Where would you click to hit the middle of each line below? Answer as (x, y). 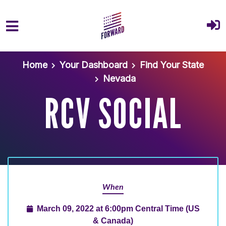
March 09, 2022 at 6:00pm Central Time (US (118, 208)
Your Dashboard (94, 65)
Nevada (119, 78)
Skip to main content (50, 53)
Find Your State (172, 65)
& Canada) (113, 220)
